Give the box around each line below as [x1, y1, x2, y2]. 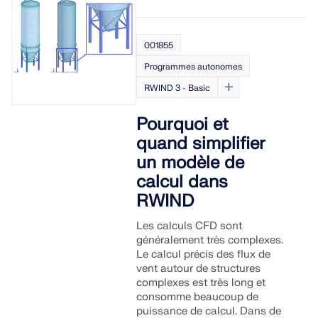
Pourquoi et [136, 114, 229, 136]
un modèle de [136, 152, 245, 174]
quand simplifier [136, 133, 266, 155]
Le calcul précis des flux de [136, 248, 271, 261]
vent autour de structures [136, 262, 261, 275]
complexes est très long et [136, 276, 266, 290]
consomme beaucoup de [136, 290, 259, 304]
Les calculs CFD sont [136, 219, 243, 233]
